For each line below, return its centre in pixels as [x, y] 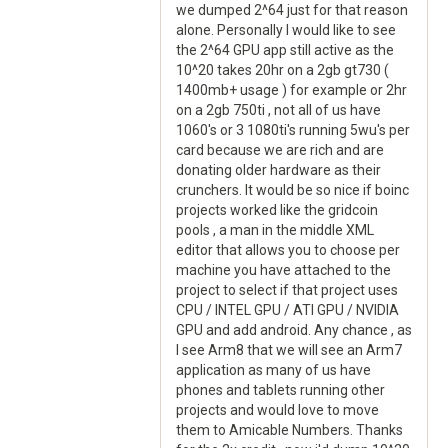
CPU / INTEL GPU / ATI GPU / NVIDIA [287, 310]
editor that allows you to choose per [288, 250]
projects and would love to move [277, 410]
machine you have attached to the [283, 270]
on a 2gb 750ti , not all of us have [278, 110]
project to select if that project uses [287, 290]
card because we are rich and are [280, 150]
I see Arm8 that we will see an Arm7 [289, 350]
